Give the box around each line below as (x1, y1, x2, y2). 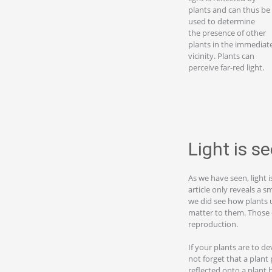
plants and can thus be (188, 4, 270, 15)
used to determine (188, 16, 255, 27)
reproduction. (188, 218, 238, 229)
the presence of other (188, 27, 266, 38)
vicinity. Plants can (188, 50, 254, 61)
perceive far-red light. (188, 62, 264, 73)
